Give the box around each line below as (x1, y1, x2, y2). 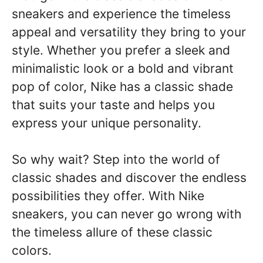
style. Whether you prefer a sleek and (12, 42, 230, 58)
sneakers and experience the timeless (12, 6, 231, 21)
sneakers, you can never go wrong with (12, 207, 241, 221)
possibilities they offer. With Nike (12, 188, 204, 203)
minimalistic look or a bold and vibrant (12, 60, 234, 76)
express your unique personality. (12, 115, 201, 130)
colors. (12, 243, 52, 258)
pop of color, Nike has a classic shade (12, 79, 233, 94)
